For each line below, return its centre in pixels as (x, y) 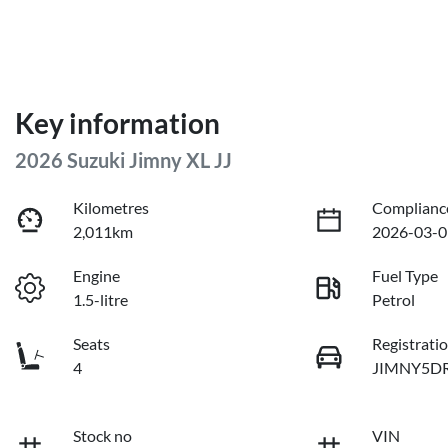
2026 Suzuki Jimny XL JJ (123, 160)
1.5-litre (101, 300)
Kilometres (111, 208)
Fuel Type (405, 276)
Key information (117, 123)
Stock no (103, 436)
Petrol (394, 300)
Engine (97, 276)
